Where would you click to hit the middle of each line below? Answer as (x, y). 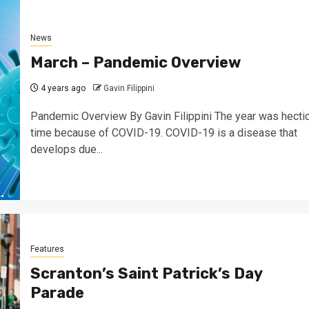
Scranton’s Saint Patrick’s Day (146, 273)
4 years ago (62, 88)
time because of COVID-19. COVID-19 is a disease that (163, 132)
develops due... (66, 149)
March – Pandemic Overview (135, 62)
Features (47, 249)
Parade (57, 292)
